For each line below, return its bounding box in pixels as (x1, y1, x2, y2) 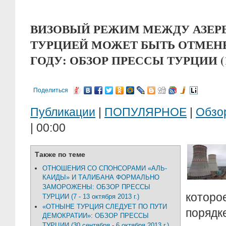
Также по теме (35, 150, 85, 158)
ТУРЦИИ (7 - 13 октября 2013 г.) (42, 193, 139, 201)
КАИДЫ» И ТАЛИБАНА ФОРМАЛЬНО (42, 174, 159, 182)
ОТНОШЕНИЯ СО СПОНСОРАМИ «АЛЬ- (42, 164, 167, 172)
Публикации (30, 105, 95, 119)
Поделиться (33, 87, 68, 94)
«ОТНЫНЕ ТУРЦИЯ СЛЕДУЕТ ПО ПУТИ (42, 203, 167, 210)
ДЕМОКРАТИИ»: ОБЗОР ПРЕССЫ (42, 212, 149, 220)
